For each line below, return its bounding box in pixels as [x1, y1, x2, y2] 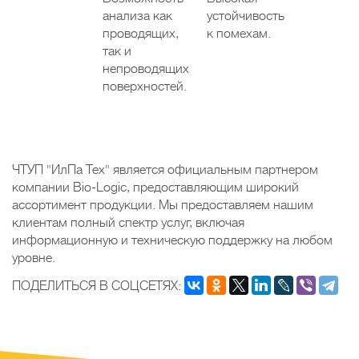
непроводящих [102, 61, 189, 76]
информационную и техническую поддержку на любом [12, 232, 333, 248]
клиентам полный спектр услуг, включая [12, 215, 244, 230]
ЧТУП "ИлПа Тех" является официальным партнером [12, 162, 318, 177]
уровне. [12, 250, 55, 265]
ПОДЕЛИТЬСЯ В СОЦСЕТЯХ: [12, 278, 181, 293]
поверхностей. [102, 79, 187, 94]
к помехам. [206, 26, 271, 41]
